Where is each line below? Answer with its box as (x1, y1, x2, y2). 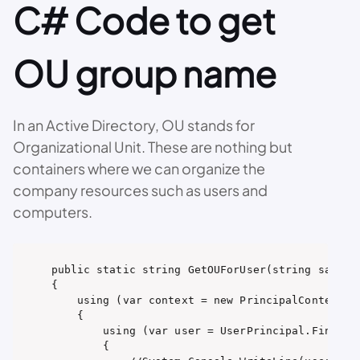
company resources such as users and (13, 181, 268, 199)
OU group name (13, 51, 276, 96)
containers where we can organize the (13, 159, 265, 178)
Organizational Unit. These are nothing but (13, 137, 292, 156)
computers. (13, 202, 92, 221)
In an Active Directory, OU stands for (13, 116, 255, 134)
